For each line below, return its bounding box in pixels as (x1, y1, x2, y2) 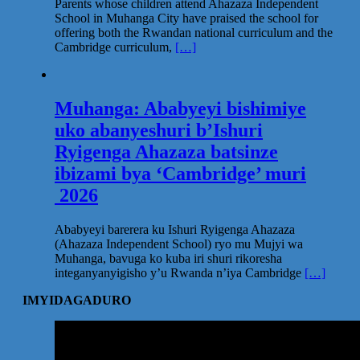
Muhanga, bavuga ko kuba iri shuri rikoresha (55, 251, 282, 265)
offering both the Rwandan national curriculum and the (55, 26, 333, 40)
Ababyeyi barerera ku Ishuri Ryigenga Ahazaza (55, 222, 295, 236)
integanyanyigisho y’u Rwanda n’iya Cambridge (55, 265, 305, 280)
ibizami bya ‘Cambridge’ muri (55, 162, 306, 184)
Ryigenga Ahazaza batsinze (55, 141, 278, 162)
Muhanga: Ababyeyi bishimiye (55, 97, 306, 119)
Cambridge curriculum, (55, 40, 175, 55)
